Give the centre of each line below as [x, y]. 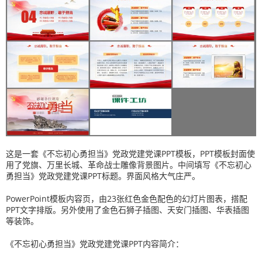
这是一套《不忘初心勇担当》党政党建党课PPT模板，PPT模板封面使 [130, 154]
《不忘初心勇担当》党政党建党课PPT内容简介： [95, 244]
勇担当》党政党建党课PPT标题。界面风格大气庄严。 [103, 176]
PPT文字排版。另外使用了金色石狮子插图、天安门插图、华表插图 [127, 210]
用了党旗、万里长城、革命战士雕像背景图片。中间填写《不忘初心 [129, 165]
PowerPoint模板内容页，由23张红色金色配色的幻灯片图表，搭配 [127, 199]
